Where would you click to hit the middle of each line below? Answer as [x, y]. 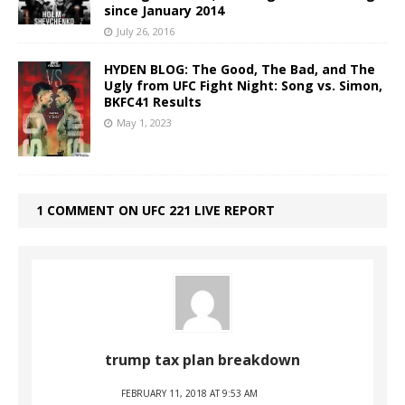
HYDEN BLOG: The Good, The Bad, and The [240, 69]
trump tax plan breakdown [202, 359]
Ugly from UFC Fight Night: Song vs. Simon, [243, 85]
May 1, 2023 [144, 122]
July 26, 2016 [146, 31]
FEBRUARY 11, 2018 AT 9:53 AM [189, 393]
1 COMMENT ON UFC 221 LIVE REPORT [155, 210]
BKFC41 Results [153, 101]
